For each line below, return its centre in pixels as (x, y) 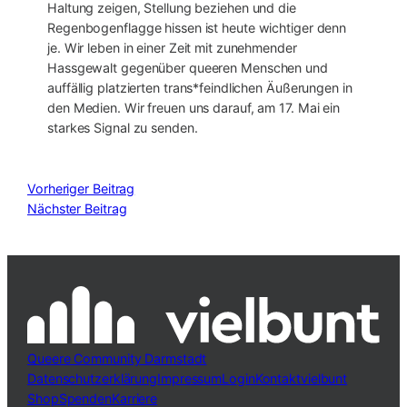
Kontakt (278, 379)
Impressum (190, 379)
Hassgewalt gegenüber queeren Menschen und (188, 68)
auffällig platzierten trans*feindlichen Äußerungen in (200, 88)
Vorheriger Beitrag (81, 188)
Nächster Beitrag (77, 208)
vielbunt (324, 379)
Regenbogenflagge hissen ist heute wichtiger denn (197, 28)
